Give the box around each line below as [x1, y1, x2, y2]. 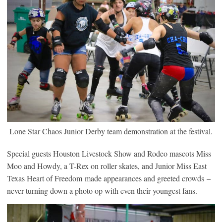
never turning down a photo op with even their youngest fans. [7, 185, 197, 196]
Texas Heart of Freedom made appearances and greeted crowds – [7, 172, 211, 183]
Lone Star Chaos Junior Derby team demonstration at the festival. [9, 125, 213, 136]
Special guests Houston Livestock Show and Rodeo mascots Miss [7, 148, 211, 159]
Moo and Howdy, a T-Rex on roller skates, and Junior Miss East [7, 160, 207, 171]
